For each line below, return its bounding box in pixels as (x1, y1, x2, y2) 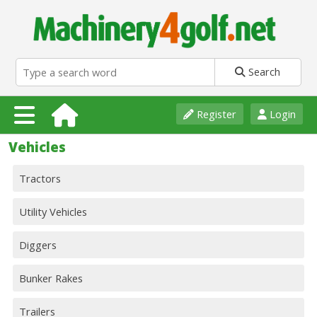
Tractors (19, 171, 61, 186)
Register (194, 107, 236, 122)
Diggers (19, 238, 57, 253)
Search (246, 64, 281, 79)
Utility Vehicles (19, 204, 87, 219)
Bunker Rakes (19, 271, 83, 286)
